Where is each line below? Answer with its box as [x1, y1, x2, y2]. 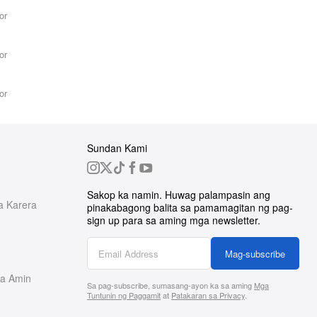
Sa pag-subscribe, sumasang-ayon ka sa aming [87, 279, 254, 291]
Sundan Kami [87, 141, 147, 155]
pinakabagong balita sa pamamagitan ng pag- [87, 200, 293, 214]
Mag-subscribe [225, 247, 285, 260]
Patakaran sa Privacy [171, 289, 245, 301]
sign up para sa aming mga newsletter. [87, 213, 260, 227]
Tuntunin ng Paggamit [87, 289, 161, 301]
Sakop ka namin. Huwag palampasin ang [87, 188, 270, 202]
